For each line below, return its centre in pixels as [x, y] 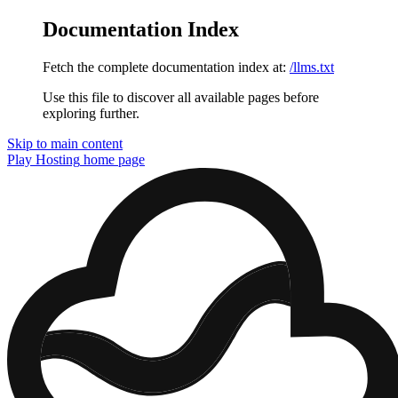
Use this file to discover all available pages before [181, 97]
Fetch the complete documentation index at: [164, 67]
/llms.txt [312, 67]
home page [112, 159]
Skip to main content [65, 143]
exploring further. [91, 113]
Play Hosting [44, 159]
